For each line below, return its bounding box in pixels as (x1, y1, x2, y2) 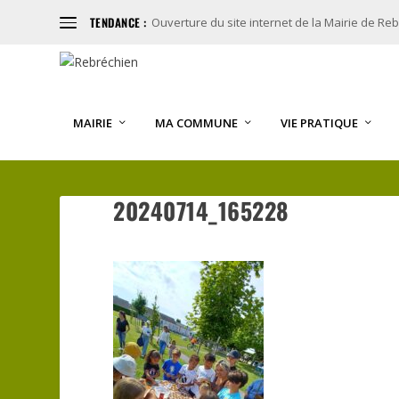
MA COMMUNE (155, 115, 239, 131)
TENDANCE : (89, 13, 147, 31)
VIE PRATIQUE (281, 115, 359, 131)
